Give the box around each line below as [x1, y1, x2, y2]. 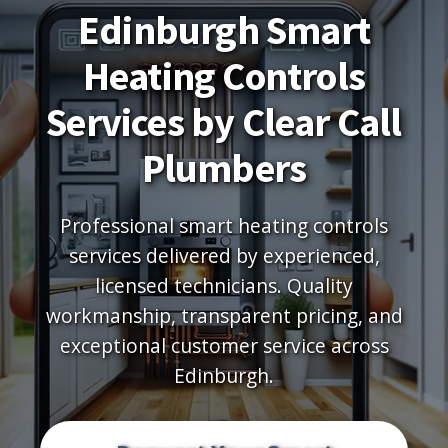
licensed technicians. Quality [95, 272, 353, 299]
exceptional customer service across [59, 332, 389, 359]
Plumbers [141, 143, 307, 193]
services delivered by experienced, [68, 242, 380, 269]
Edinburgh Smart [78, 5, 370, 55]
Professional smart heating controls [60, 212, 388, 239]
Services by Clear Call [46, 97, 402, 147]
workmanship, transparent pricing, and [45, 302, 403, 329]
